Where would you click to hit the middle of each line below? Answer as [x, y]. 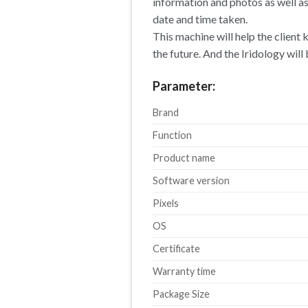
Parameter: [184, 86]
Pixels [166, 203]
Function [172, 135]
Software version [191, 180]
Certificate [176, 248]
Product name [184, 157]
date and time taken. [200, 19]
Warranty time [184, 271]
